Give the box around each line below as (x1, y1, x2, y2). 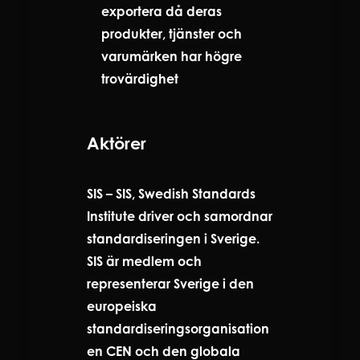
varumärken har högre (101, 47, 242, 64)
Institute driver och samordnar (87, 207, 272, 224)
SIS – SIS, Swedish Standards (87, 185, 256, 202)
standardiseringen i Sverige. (87, 230, 260, 247)
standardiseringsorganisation (87, 320, 269, 337)
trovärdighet (101, 70, 178, 87)
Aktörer (87, 132, 146, 153)
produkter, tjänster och (101, 25, 242, 42)
